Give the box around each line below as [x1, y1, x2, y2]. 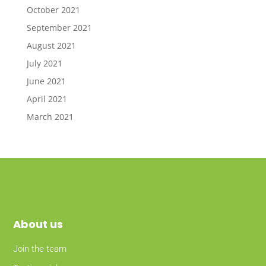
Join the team [13, 243, 67, 255]
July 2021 [26, 58, 62, 69]
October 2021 [26, 4, 80, 16]
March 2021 [26, 111, 74, 123]
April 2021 [26, 93, 67, 105]
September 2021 [26, 22, 92, 34]
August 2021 [26, 40, 76, 52]
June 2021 [26, 75, 66, 87]
